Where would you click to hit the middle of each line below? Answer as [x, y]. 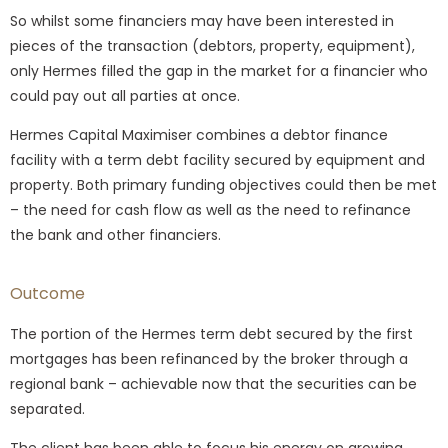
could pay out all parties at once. [125, 95]
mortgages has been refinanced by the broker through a [209, 358]
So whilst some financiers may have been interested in [202, 20]
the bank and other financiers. [115, 234]
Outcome [47, 293]
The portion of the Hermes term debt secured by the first [211, 333]
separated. [47, 408]
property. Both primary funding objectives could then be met [223, 184]
